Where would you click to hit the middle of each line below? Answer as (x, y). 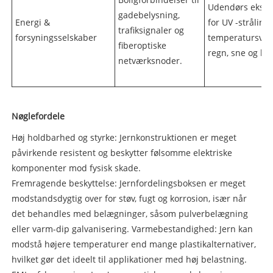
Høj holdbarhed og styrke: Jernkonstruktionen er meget (124, 137)
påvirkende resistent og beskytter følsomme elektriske (122, 152)
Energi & (32, 22)
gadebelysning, (149, 15)
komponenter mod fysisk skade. (76, 168)
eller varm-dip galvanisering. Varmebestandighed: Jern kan (132, 229)
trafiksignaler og (151, 30)
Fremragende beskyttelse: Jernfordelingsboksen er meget (128, 183)
